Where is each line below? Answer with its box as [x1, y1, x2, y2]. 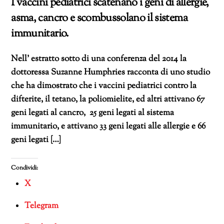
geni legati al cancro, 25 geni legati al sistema [11, 107, 174, 119]
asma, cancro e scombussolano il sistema [11, 10, 187, 26]
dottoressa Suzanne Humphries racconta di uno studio [11, 66, 210, 79]
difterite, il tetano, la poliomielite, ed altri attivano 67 [11, 93, 205, 106]
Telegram [24, 199, 59, 212]
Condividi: [11, 163, 38, 173]
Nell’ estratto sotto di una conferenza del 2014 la [11, 53, 187, 65]
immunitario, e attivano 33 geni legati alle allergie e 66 [11, 120, 206, 133]
